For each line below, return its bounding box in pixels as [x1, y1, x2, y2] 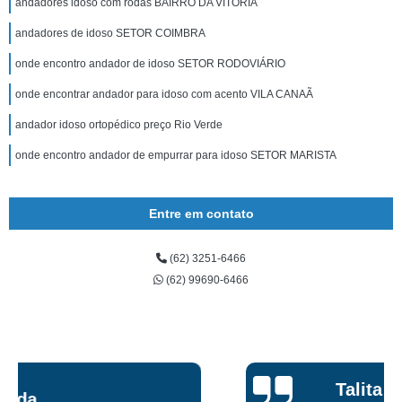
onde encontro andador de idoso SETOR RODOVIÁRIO [15, 57, 285, 70]
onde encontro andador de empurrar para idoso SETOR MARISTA [15, 149, 336, 162]
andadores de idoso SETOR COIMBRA [15, 27, 205, 39]
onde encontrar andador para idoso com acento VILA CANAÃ [15, 88, 313, 100]
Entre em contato [148, 206, 254, 221]
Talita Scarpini [107, 379, 231, 399]
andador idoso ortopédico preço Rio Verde [15, 118, 223, 131]
